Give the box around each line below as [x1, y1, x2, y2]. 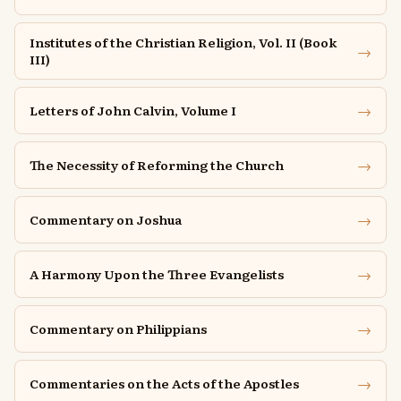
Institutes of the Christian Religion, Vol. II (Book [30, 33, 337, 51]
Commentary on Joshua [30, 210, 182, 228]
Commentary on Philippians [30, 320, 207, 337]
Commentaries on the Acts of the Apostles [30, 374, 299, 392]
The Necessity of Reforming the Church [30, 156, 284, 174]
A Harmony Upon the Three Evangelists [30, 265, 284, 283]
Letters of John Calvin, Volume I [30, 101, 236, 119]
